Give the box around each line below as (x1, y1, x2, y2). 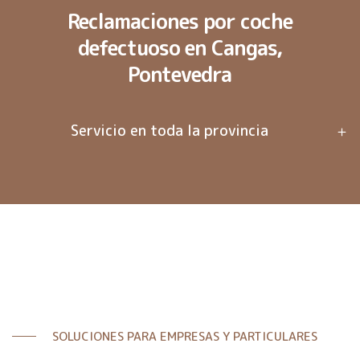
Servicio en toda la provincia (71, 120, 269, 141)
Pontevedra (128, 59, 232, 88)
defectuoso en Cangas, (77, 33, 282, 62)
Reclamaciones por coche (67, 6, 292, 35)
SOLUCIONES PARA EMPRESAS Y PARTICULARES (52, 327, 317, 345)
